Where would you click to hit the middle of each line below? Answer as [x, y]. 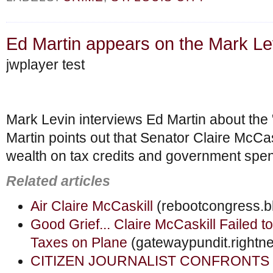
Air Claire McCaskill [92, 206]
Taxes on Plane [79, 243]
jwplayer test [45, 65]
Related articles [58, 181]
